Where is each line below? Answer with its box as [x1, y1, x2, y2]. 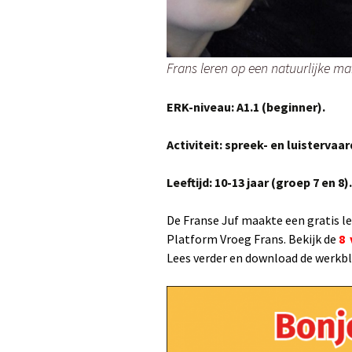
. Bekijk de [284, 231, 336, 247]
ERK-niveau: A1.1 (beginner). [167, 99, 325, 115]
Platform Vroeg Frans [167, 231, 284, 247]
